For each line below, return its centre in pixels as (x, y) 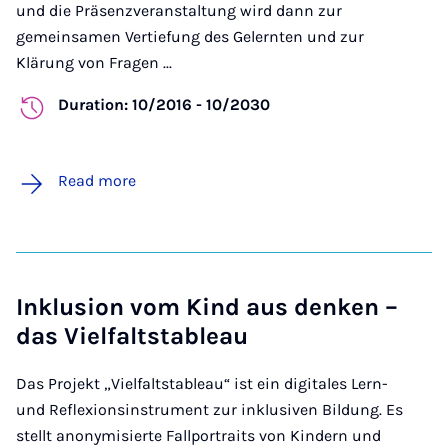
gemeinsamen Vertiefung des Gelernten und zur (190, 36)
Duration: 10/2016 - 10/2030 (164, 104)
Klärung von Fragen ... (94, 62)
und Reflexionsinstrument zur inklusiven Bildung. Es (209, 409)
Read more (97, 180)
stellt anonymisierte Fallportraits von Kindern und (198, 435)
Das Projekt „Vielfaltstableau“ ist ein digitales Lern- (202, 383)
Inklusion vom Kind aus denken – (207, 306)
